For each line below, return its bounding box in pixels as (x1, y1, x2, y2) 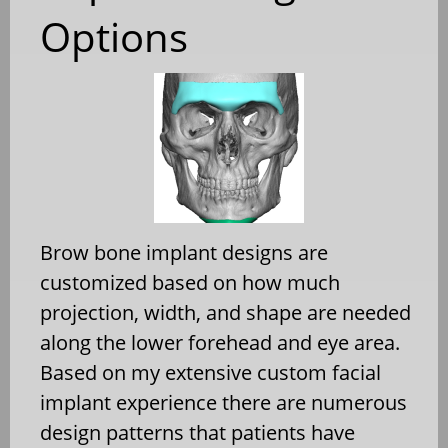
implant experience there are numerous (40, 388, 407, 416)
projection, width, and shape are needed (40, 298, 411, 326)
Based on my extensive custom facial (40, 358, 381, 386)
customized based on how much (40, 268, 340, 296)
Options (40, 8, 188, 64)
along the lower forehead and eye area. (40, 328, 400, 356)
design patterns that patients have (40, 418, 355, 446)
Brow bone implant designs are (40, 238, 328, 266)
